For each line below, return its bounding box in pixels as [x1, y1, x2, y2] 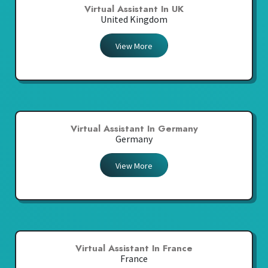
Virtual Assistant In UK [84, 3, 184, 16]
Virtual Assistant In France [75, 242, 193, 255]
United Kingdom [100, 13, 167, 26]
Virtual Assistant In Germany [70, 123, 198, 135]
